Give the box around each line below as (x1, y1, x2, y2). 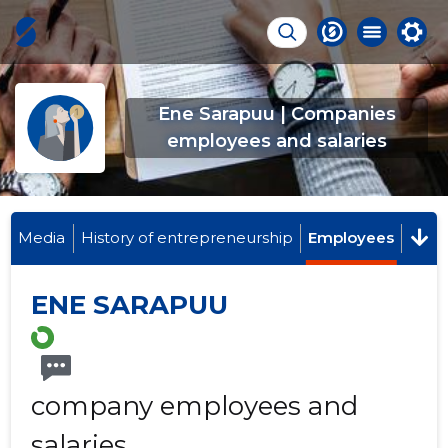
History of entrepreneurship (80, 228, 293, 247)
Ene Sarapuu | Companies (157, 103, 396, 125)
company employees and (31, 390, 359, 423)
